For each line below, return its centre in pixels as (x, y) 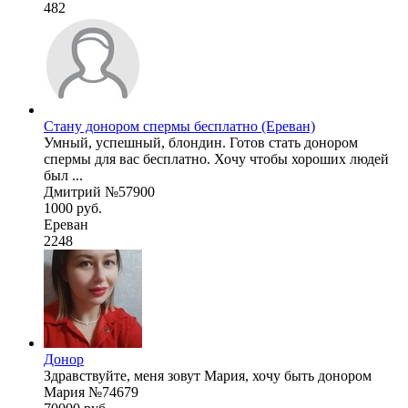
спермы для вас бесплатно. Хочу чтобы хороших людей (216, 158)
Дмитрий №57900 (99, 191)
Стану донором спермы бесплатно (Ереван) (179, 126)
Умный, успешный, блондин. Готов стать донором (201, 142)
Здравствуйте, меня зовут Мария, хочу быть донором (208, 375)
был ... (63, 175)
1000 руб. (73, 208)
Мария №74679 (91, 392)
